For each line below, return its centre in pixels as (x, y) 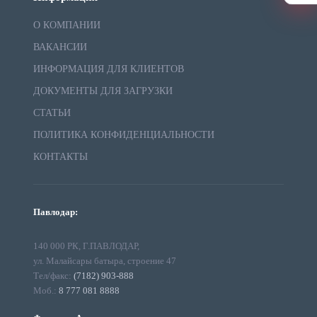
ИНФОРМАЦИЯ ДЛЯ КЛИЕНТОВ (108, 69)
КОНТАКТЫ (60, 157)
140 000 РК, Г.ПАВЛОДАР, (86, 246)
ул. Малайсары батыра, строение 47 (104, 261)
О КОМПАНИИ (67, 25)
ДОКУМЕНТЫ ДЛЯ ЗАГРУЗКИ (103, 91)
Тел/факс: (53, 276)
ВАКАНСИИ (60, 47)
